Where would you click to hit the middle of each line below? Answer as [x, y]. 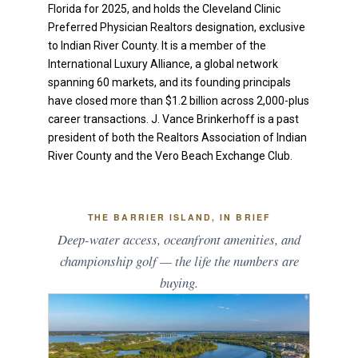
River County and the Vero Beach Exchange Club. [170, 155]
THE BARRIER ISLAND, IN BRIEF [179, 217]
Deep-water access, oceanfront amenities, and [179, 239]
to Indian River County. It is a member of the [157, 45]
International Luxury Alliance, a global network [163, 64]
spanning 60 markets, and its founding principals [169, 82]
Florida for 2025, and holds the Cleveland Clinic [164, 8]
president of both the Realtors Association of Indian [177, 137]
